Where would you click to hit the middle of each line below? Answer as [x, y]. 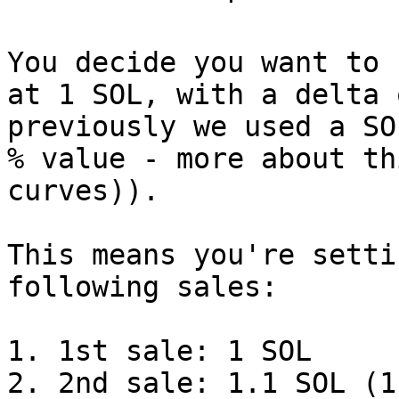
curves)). [83, 191]
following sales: [142, 287]
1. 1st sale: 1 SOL [159, 351]
